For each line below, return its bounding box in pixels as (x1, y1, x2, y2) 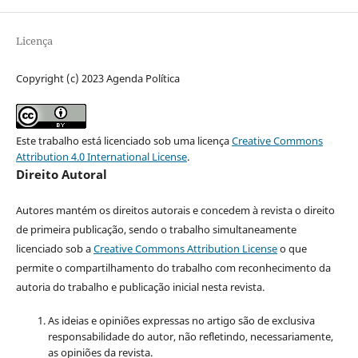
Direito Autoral (15, 165, 107, 182)
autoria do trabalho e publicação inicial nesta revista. (15, 280, 265, 294)
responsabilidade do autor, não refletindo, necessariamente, (47, 329, 333, 344)
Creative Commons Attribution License (93, 241, 277, 256)
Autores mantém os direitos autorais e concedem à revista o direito (15, 203, 335, 217)
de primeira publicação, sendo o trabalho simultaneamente (15, 222, 296, 237)
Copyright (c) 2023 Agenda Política (15, 70, 180, 86)
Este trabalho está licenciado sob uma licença (15, 133, 232, 148)
